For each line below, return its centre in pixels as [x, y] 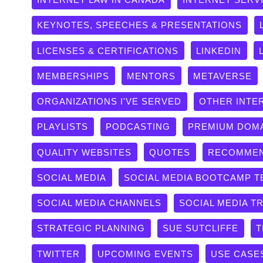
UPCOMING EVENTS [146, 254]
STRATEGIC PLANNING [91, 228]
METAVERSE [223, 76]
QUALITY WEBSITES [85, 152]
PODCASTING [138, 127]
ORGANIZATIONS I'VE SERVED [109, 102]
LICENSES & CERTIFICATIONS [108, 50]
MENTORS [151, 76]
